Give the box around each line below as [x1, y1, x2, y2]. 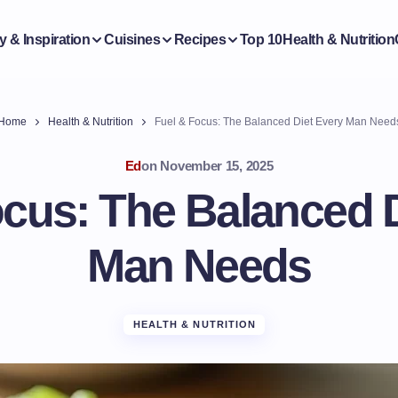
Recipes [173, 31, 227, 47]
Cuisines [103, 31, 161, 47]
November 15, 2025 [160, 158, 274, 173]
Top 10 [239, 31, 283, 47]
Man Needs [87, 240, 311, 291]
